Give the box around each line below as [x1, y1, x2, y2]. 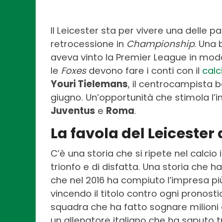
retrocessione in [51, 38, 126, 51]
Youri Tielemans [51, 78, 128, 91]
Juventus [51, 105, 95, 117]
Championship [126, 38, 194, 51]
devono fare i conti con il [86, 64, 202, 77]
